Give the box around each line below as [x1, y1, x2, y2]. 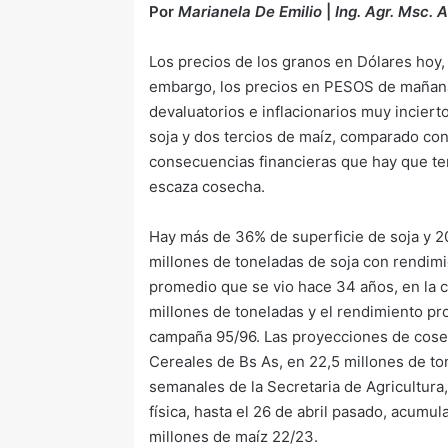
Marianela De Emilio [178, 2, 323, 21]
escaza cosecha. [149, 177, 266, 196]
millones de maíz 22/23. [149, 427, 323, 446]
